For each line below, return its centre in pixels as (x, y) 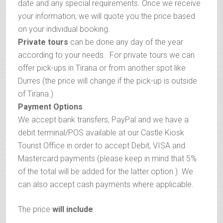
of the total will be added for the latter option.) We (106, 171)
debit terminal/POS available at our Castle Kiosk (101, 132)
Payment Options (50, 107)
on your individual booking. (64, 29)
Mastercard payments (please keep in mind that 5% (107, 158)
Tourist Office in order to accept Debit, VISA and (102, 145)
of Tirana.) (36, 94)
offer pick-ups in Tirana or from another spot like (102, 68)
